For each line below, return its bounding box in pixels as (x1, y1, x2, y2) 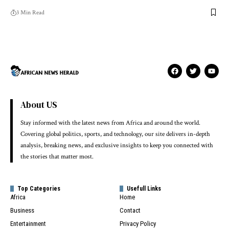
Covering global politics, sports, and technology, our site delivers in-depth (20, 129, 210, 139)
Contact (120, 206, 141, 214)
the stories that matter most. (20, 152, 94, 161)
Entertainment (10, 219, 46, 227)
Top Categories (17, 185, 60, 192)
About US (20, 98, 57, 111)
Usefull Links (127, 185, 161, 192)
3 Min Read (16, 8, 44, 16)
